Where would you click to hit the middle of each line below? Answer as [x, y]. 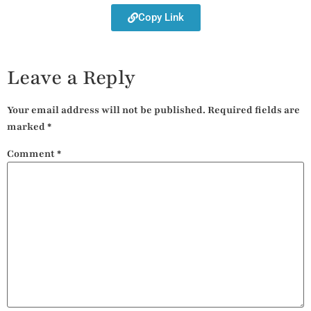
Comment [32, 153]
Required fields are [254, 110]
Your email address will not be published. [106, 110]
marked [27, 126]
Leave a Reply [71, 77]
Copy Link [161, 17]
